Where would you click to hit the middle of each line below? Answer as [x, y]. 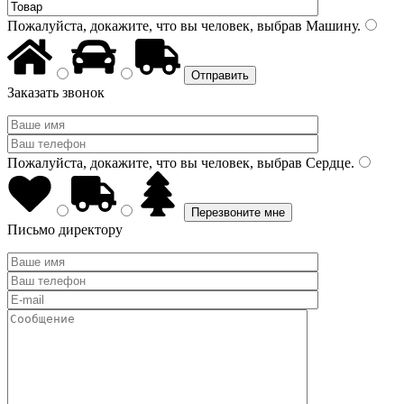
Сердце [326, 163]
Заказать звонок [56, 92]
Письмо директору [65, 230]
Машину [330, 26]
